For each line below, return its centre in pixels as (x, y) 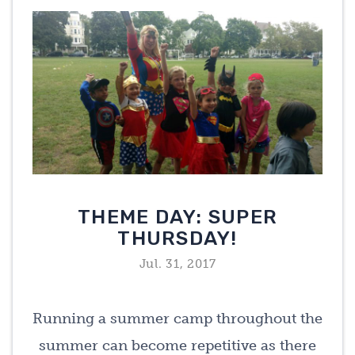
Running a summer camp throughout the (177, 318)
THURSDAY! (177, 238)
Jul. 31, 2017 (177, 263)
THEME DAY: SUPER (177, 216)
